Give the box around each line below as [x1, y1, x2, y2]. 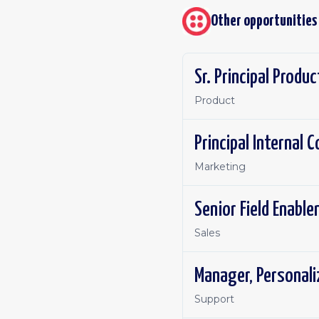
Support [194, 293, 234, 305]
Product [194, 94, 235, 107]
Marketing [194, 160, 246, 173]
